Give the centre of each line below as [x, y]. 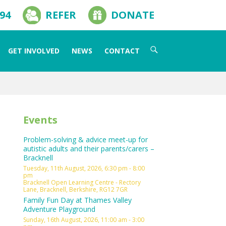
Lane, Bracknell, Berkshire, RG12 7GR [75, 189]
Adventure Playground [59, 209]
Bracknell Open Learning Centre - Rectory [82, 182]
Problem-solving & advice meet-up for [86, 139]
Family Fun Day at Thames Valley [77, 200]
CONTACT [122, 51]
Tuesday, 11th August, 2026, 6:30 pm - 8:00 [84, 168]
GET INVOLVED [34, 51]
